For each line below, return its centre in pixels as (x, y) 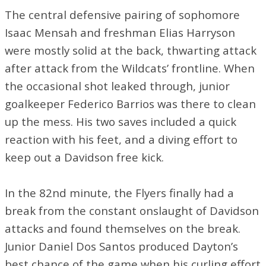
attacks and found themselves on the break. (123, 228)
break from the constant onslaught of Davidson (132, 210)
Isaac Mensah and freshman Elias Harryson (120, 32)
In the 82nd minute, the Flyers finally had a (119, 192)
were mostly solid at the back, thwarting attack (131, 50)
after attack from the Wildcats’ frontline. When (130, 68)
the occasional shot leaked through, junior (117, 85)
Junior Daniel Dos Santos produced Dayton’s (121, 246)
